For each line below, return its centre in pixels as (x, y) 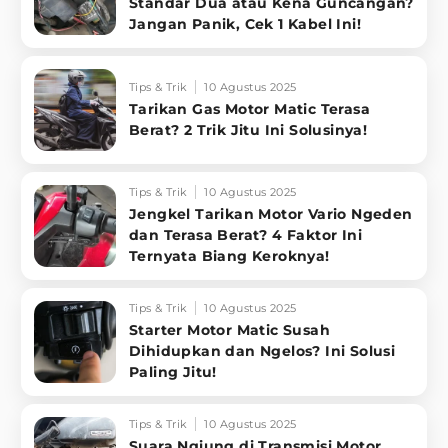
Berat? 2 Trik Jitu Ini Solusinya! (248, 129)
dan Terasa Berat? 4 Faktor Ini (245, 235)
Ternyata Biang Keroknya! (229, 256)
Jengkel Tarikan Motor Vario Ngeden (271, 214)
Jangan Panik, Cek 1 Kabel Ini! (245, 24)
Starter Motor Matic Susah (229, 330)
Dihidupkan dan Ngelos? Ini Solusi (262, 351)
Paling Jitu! (173, 372)
